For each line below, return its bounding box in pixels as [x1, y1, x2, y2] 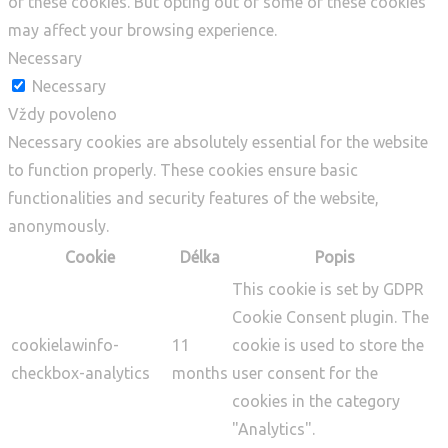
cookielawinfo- [11, 336, 119, 355]
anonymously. [8, 217, 109, 236]
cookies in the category [232, 392, 400, 411]
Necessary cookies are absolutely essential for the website [8, 133, 428, 152]
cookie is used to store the [232, 336, 424, 355]
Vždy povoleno [8, 105, 117, 124]
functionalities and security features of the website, [8, 189, 379, 208]
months [172, 364, 228, 383]
